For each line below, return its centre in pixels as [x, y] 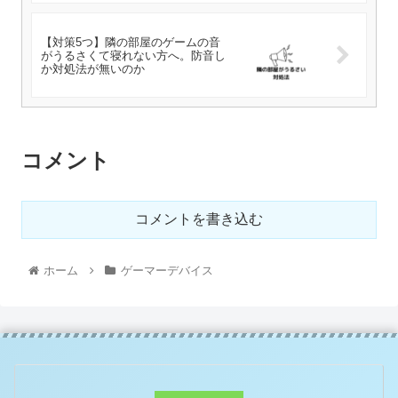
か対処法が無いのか [93, 68]
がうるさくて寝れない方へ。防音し [133, 55]
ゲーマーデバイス [167, 270]
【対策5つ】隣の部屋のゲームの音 [131, 42]
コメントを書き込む [199, 219]
